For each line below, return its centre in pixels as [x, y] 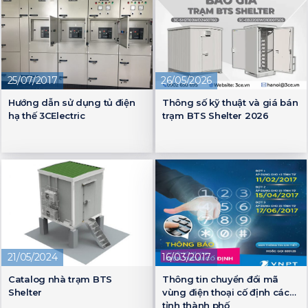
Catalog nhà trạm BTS [60, 279]
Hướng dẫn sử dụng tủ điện [72, 102]
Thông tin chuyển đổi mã [221, 279]
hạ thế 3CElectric [47, 115]
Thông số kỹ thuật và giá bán [230, 102]
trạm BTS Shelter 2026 [216, 115]
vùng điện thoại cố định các [226, 292]
